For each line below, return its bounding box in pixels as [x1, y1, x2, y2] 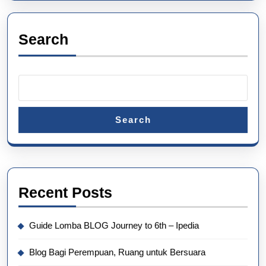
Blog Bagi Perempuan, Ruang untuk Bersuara [29, 246, 205, 257]
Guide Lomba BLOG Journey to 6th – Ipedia [29, 220, 199, 230]
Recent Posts [18, 183, 112, 201]
